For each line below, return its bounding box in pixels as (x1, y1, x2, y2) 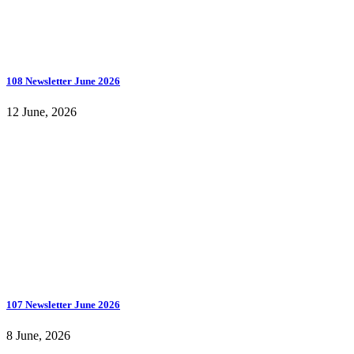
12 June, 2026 (6, 105, 77, 119)
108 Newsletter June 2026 (6, 75, 120, 88)
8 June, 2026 (6, 328, 70, 342)
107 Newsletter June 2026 (6, 298, 120, 311)
